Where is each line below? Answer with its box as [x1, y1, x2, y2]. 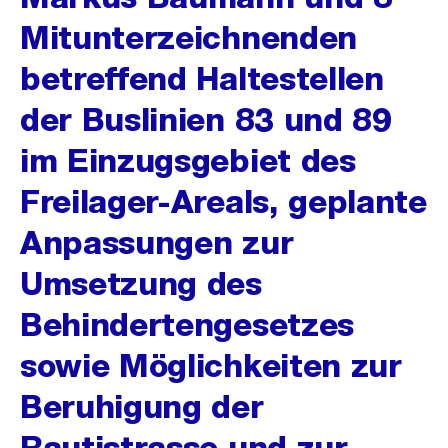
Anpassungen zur [20, 224, 294, 261]
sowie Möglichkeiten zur [20, 347, 402, 384]
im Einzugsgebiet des [20, 142, 356, 179]
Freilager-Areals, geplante [20, 183, 427, 220]
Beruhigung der [20, 388, 264, 425]
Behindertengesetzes [20, 306, 354, 343]
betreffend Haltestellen [20, 60, 384, 97]
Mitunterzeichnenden [20, 19, 357, 56]
